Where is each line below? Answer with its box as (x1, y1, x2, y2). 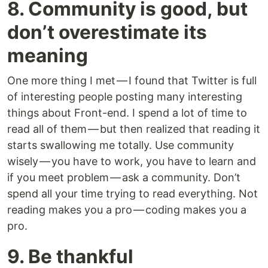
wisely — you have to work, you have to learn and (7, 155, 256, 168)
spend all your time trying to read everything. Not (7, 187, 258, 200)
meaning (7, 44, 88, 68)
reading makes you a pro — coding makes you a (7, 203, 246, 217)
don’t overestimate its (7, 20, 207, 44)
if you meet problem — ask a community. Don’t (7, 171, 240, 184)
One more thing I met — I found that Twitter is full (7, 74, 257, 87)
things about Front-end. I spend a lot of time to (7, 106, 247, 120)
